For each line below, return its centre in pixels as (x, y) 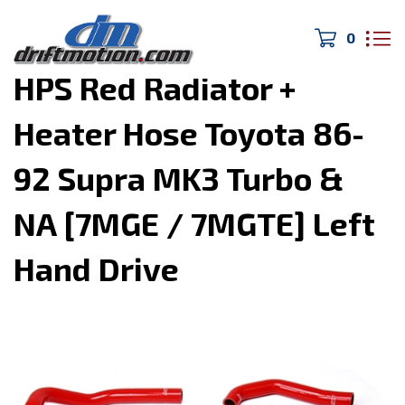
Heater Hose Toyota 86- (189, 133)
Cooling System (122, 46)
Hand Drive (96, 268)
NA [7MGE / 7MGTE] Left (194, 223)
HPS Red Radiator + (155, 88)
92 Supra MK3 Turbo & (179, 178)
